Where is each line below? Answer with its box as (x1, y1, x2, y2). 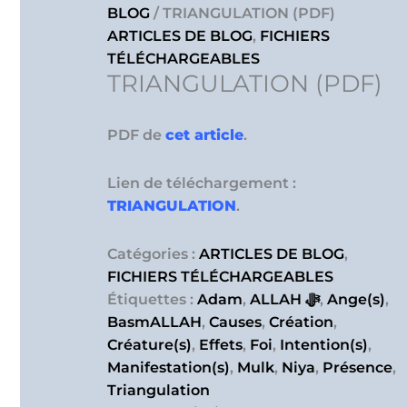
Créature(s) (107, 336, 192, 354)
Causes (209, 313, 262, 332)
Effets (199, 336, 243, 354)
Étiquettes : (107, 291, 197, 309)
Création (269, 313, 333, 332)
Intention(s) (280, 336, 368, 354)
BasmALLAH (107, 313, 202, 332)
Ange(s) (327, 291, 385, 309)
